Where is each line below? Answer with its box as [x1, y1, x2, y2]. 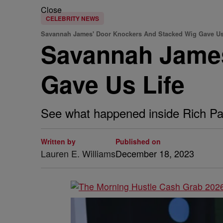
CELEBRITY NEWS [46, 14, 99, 23]
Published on [115, 136, 161, 146]
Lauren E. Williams [41, 147, 115, 160]
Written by [41, 136, 76, 146]
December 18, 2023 [115, 147, 194, 160]
